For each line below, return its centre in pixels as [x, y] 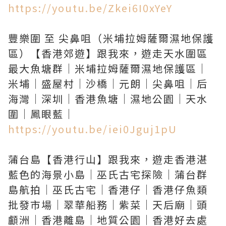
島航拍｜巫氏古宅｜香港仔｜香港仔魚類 [108, 189]
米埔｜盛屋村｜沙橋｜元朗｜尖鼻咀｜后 [108, 83]
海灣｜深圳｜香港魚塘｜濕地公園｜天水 [108, 99]
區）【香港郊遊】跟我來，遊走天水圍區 [108, 53]
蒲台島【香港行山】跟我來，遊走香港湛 [108, 159]
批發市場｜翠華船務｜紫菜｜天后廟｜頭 [108, 205]
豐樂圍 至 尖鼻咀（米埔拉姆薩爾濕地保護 [111, 38]
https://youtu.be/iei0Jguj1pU [93, 129]
